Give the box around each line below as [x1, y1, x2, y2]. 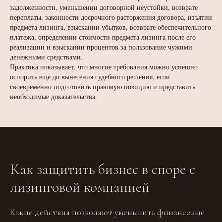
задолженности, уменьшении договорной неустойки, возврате [10, 2, 198, 12]
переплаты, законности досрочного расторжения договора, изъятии [10, 12, 212, 22]
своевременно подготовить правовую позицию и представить [10, 82, 195, 91]
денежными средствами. [10, 52, 83, 61]
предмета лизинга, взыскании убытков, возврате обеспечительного [10, 22, 211, 32]
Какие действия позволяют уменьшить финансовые [10, 207, 205, 218]
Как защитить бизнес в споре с [10, 160, 195, 178]
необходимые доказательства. [10, 92, 97, 101]
